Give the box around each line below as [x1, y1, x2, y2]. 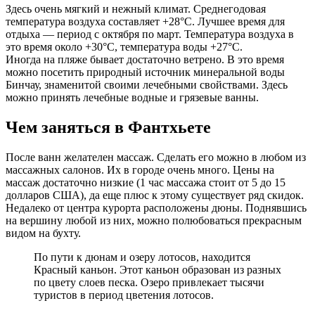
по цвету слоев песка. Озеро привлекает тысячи [34, 276, 264, 289]
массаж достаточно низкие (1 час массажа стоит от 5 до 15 [6, 176, 285, 189]
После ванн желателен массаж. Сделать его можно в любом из [6, 151, 306, 164]
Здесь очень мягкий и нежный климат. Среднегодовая [6, 3, 266, 15]
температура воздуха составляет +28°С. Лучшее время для [6, 15, 285, 28]
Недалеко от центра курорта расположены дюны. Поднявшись [6, 202, 307, 214]
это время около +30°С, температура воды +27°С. [6, 41, 243, 53]
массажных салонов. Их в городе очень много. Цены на [6, 164, 274, 176]
